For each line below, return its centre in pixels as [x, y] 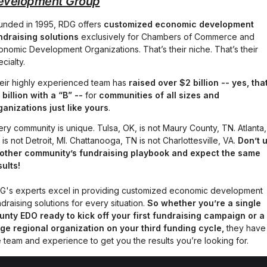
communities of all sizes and [159, 95]
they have [245, 228]
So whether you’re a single [204, 203]
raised [142, 82]
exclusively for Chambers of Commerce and [167, 37]
